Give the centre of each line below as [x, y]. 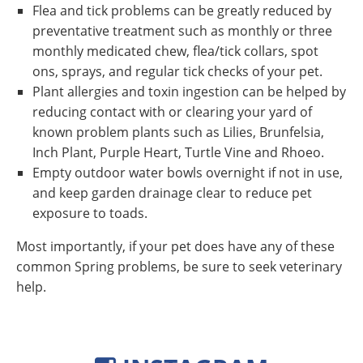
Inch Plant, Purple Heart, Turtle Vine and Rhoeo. [178, 152]
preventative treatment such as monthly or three [182, 31]
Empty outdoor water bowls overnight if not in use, [188, 173]
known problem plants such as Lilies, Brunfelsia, [178, 132]
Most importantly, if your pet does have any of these [175, 246]
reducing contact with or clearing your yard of [172, 112]
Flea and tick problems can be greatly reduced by [182, 11]
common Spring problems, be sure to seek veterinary [179, 267]
